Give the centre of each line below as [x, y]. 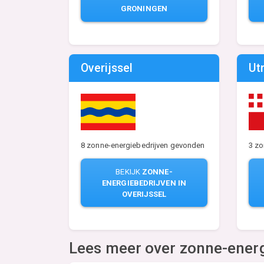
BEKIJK [129, 171]
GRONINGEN [144, 9]
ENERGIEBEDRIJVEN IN [144, 183]
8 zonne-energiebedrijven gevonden [143, 145]
